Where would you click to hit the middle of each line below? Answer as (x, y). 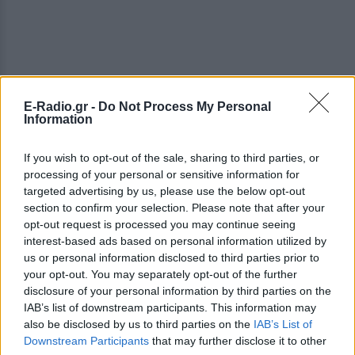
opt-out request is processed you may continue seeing (160, 224)
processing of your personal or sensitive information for (162, 174)
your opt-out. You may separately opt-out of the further (160, 274)
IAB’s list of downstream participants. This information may (170, 307)
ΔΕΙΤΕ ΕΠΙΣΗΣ (81, 316)
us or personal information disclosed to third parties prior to (172, 257)
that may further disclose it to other (238, 340)
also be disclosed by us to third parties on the (139, 324)
